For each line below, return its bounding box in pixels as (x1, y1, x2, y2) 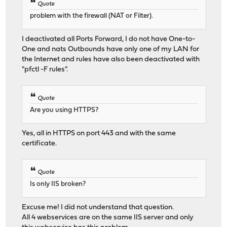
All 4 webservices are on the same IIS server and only (22, 214, 194, 222)
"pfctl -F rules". (22, 65, 68, 73)
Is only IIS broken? (30, 181, 86, 188)
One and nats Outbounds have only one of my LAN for (22, 45, 200, 53)
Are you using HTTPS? (30, 106, 99, 113)
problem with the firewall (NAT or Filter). (30, 12, 154, 19)
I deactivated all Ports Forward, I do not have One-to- (22, 35, 196, 43)
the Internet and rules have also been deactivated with (22, 55, 200, 63)
